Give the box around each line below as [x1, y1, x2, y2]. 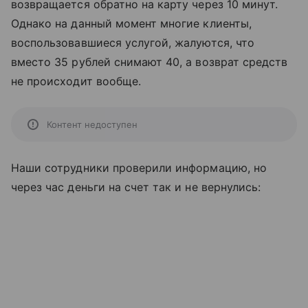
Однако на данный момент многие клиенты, [11, 16, 252, 30]
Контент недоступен [47, 119, 137, 130]
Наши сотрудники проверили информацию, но [11, 161, 267, 175]
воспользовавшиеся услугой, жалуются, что [11, 36, 254, 49]
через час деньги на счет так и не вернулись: [11, 180, 261, 194]
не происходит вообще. [11, 74, 142, 88]
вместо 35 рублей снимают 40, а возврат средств [11, 55, 288, 69]
